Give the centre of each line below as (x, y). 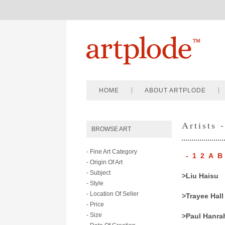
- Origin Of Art (104, 162)
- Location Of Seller (113, 194)
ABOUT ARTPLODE (175, 90)
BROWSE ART (111, 129)
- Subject (98, 173)
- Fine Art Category (112, 152)
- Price (95, 204)
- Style (95, 183)
